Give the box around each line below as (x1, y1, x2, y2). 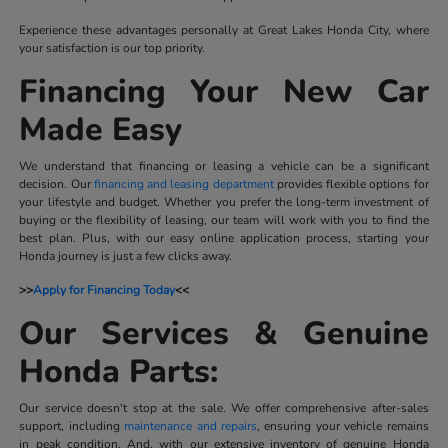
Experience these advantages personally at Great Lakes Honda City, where (19, 21, 429, 38)
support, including (19, 417, 125, 434)
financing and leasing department (93, 175, 274, 192)
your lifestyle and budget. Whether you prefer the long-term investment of (19, 193, 429, 210)
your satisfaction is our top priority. (19, 39, 206, 56)
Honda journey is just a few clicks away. (19, 247, 233, 264)
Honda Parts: (19, 349, 219, 393)
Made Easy (19, 107, 183, 151)
